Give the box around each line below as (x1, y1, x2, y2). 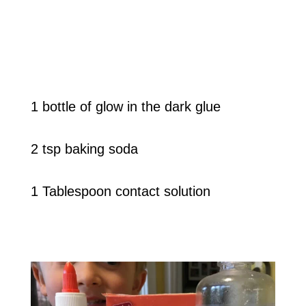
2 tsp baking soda (30, 141, 138, 157)
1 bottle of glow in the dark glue (30, 99, 221, 115)
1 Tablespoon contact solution (30, 184, 210, 199)
